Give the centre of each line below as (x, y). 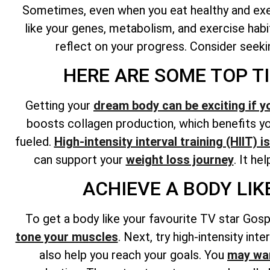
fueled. (34, 142)
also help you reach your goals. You (133, 255)
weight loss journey (180, 160)
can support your (80, 160)
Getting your (59, 106)
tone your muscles (67, 237)
